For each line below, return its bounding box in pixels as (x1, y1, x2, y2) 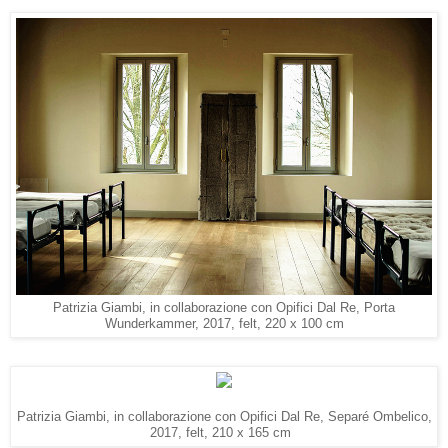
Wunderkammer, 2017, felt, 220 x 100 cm (104, 316, 344, 332)
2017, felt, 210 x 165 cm (149, 425, 299, 441)
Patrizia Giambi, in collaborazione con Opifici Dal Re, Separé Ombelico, (16, 409, 432, 425)
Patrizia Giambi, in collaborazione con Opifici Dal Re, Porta (53, 300, 395, 316)
